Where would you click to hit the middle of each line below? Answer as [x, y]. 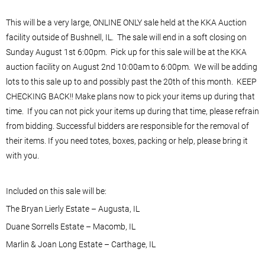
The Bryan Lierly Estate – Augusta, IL [73, 209]
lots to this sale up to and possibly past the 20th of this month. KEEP [131, 81]
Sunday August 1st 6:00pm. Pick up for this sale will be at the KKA [126, 52]
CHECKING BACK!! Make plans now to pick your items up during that [130, 96]
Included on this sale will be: [56, 191]
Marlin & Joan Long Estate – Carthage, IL [81, 244]
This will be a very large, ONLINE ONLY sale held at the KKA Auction [126, 22]
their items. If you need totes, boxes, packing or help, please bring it [127, 140]
